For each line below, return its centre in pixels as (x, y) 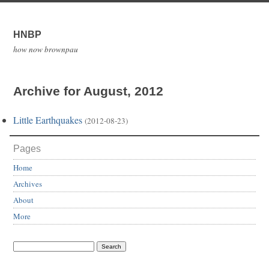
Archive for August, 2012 (88, 91)
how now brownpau (46, 49)
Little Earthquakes (48, 120)
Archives (28, 184)
